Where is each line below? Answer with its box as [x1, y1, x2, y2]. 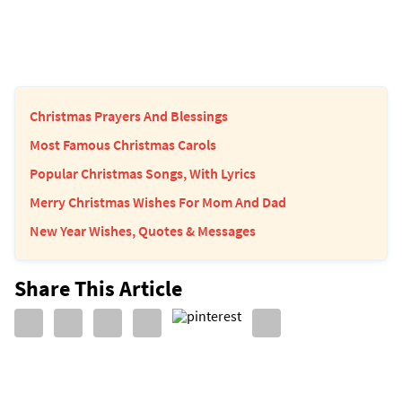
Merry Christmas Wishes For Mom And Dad [30, 192, 286, 211]
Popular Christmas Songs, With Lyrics [30, 163, 256, 182]
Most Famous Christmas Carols [30, 135, 216, 153]
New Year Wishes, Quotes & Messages [30, 221, 256, 240]
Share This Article [14, 274, 182, 302]
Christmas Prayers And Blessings [30, 106, 228, 125]
